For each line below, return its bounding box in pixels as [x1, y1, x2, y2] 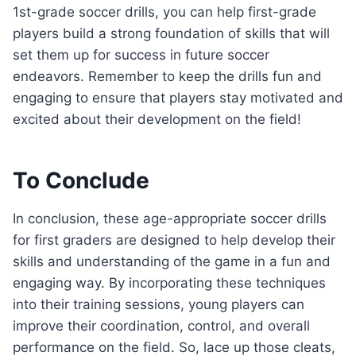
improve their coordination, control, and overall [13, 318, 310, 335]
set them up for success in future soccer [13, 47, 269, 64]
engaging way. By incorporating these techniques [13, 275, 326, 292]
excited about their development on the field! [13, 111, 301, 128]
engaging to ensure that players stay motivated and [13, 90, 343, 106]
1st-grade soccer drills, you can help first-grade [13, 4, 316, 21]
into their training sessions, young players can [13, 296, 304, 313]
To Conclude [13, 167, 149, 195]
